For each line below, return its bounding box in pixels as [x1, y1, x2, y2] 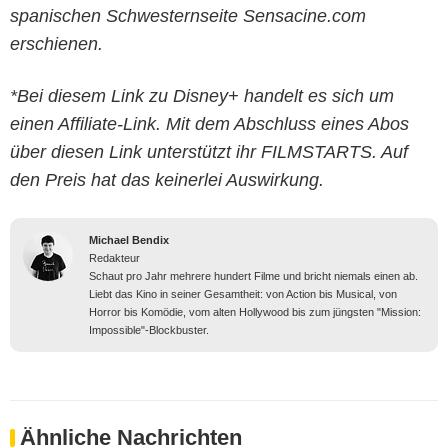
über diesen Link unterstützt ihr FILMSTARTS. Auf [10, 141, 408, 162]
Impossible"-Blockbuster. [89, 323, 209, 336]
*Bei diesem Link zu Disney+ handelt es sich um [10, 85, 394, 106]
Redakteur [89, 251, 140, 264]
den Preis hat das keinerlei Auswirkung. [10, 169, 324, 190]
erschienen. [10, 33, 103, 54]
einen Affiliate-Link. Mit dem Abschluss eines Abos [10, 113, 409, 134]
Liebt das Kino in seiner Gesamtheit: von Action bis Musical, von [89, 287, 397, 300]
